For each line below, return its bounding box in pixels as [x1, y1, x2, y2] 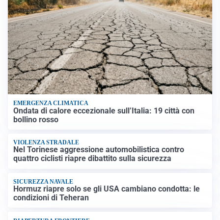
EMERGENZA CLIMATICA [13, 100, 89, 107]
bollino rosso [13, 114, 59, 124]
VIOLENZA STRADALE [13, 139, 80, 146]
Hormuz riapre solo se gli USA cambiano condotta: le [13, 184, 200, 194]
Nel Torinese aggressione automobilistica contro [13, 145, 185, 155]
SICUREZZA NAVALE [13, 178, 74, 185]
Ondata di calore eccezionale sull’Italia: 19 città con [13, 106, 195, 115]
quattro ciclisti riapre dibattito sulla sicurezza [13, 154, 172, 164]
